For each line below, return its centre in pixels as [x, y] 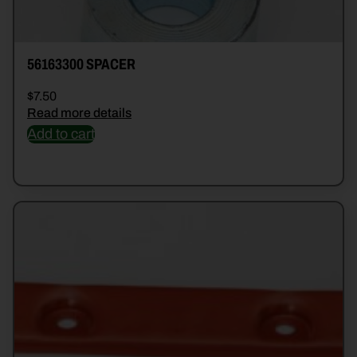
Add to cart [61, 134]
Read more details [79, 113]
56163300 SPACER [81, 65]
